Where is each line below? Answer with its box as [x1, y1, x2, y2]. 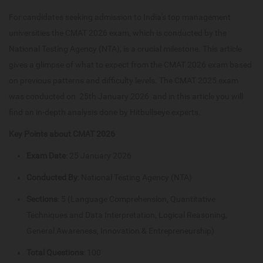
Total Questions [26, 247, 83, 257]
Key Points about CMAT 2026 [9, 129, 115, 139]
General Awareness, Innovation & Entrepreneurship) [26, 225, 214, 235]
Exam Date [26, 150, 66, 160]
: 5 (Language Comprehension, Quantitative [58, 194, 215, 204]
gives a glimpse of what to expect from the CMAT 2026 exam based [9, 59, 252, 69]
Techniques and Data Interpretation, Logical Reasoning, [26, 210, 227, 220]
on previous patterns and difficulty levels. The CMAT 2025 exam [9, 75, 238, 85]
